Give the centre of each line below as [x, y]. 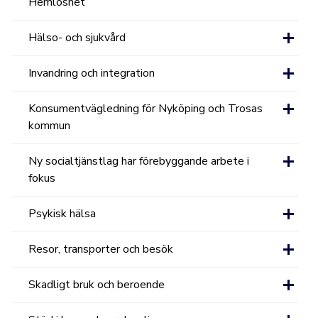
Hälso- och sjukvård [77, 38]
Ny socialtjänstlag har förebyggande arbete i [139, 161]
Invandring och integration [92, 73]
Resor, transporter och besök [101, 249]
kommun [50, 126]
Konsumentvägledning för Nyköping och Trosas [146, 109]
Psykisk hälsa [62, 214]
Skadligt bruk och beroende [97, 285]
